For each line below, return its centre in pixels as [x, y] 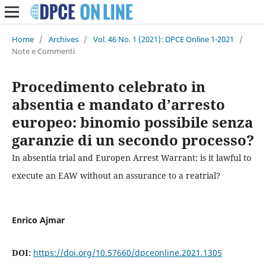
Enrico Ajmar [38, 220]
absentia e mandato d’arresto [118, 104]
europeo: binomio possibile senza [132, 122]
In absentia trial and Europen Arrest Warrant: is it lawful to [131, 157]
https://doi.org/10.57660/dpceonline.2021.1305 [127, 252]
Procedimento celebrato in [108, 86]
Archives [63, 39]
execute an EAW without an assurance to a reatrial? [116, 175]
